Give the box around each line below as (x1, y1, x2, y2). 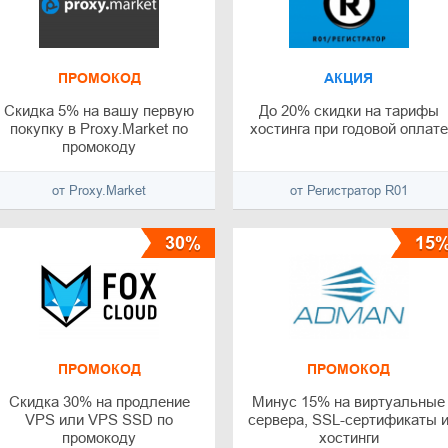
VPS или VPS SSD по (25, 411, 174, 429)
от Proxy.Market (52, 183, 147, 199)
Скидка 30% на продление (8, 393, 190, 411)
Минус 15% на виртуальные (252, 393, 446, 411)
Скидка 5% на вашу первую (4, 102, 195, 120)
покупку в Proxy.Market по (10, 120, 189, 138)
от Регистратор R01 (289, 183, 408, 199)
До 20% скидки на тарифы (258, 102, 439, 120)
